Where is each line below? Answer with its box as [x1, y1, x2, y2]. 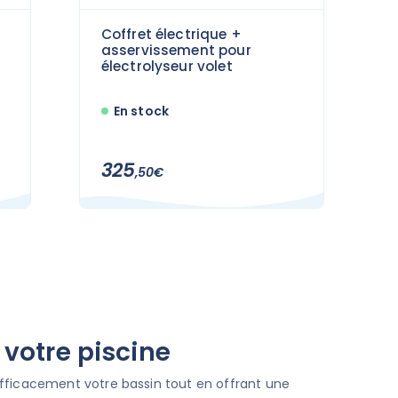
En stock [113, 101, 170, 120]
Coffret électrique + [100, 24, 242, 44]
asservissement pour [100, 40, 251, 60]
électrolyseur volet [100, 56, 233, 76]
